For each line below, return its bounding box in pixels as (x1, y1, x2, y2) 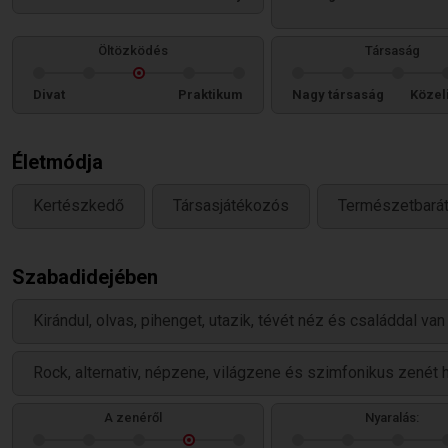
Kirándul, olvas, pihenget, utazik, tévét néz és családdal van (33, 311, 445, 331)
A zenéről (104, 410, 162, 425)
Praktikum (178, 87, 243, 102)
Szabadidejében (12, 265, 158, 289)
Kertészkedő (33, 196, 124, 216)
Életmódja (12, 150, 103, 174)
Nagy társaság (292, 87, 384, 102)
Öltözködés (98, 43, 168, 58)
